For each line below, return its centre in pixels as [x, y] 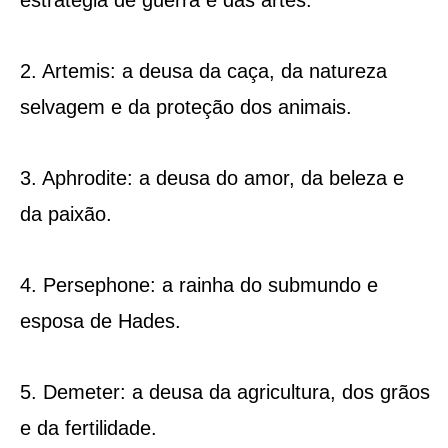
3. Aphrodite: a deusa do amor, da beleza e [211, 177]
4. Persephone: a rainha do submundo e [198, 284]
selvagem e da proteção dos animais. [185, 106]
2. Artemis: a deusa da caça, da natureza [203, 70]
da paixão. [65, 213]
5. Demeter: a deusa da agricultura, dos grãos [224, 391]
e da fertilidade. [88, 427]
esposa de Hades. [100, 320]
